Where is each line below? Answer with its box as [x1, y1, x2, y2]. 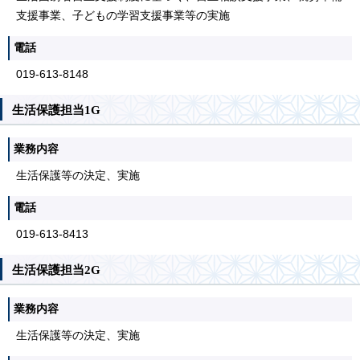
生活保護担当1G [12, 103, 100, 117]
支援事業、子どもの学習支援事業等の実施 [16, 9, 230, 22]
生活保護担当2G [12, 263, 100, 276]
